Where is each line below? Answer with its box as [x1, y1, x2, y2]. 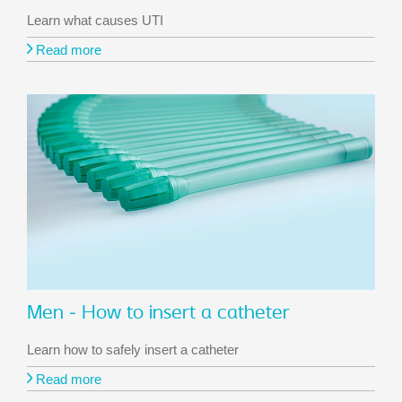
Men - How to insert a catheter [27, 302, 290, 324]
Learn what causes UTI [27, 12, 163, 28]
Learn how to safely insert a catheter [27, 341, 239, 357]
